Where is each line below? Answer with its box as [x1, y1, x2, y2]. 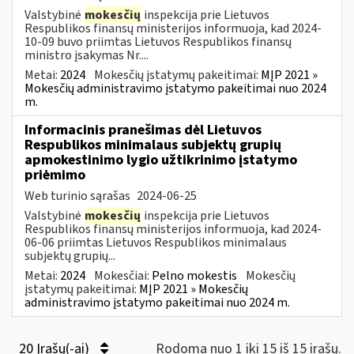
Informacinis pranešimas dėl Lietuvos [24, 119, 262, 140]
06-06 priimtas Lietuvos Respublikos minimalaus [24, 233, 287, 251]
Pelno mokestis [152, 266, 237, 284]
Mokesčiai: [94, 266, 152, 284]
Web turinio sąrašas [24, 186, 133, 205]
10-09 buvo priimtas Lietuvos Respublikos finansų [24, 32, 292, 51]
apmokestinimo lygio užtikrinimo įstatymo [24, 149, 297, 170]
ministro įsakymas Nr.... [24, 46, 149, 64]
